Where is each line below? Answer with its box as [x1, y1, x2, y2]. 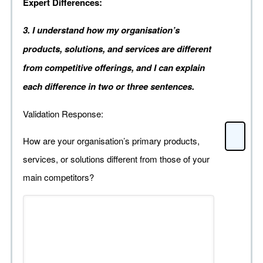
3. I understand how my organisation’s [23, 23, 180, 37]
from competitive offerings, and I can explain [23, 61, 205, 75]
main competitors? [23, 171, 94, 184]
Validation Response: [23, 107, 106, 120]
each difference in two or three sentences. [23, 80, 194, 93]
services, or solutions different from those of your [23, 153, 210, 166]
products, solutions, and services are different [23, 42, 211, 56]
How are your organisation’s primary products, [23, 134, 200, 147]
